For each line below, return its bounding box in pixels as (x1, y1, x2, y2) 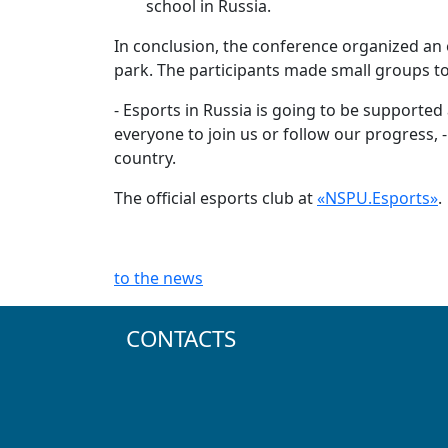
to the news (114, 267, 203, 290)
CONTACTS (126, 323, 236, 355)
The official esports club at (114, 187, 317, 210)
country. (114, 147, 176, 170)
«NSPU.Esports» (317, 187, 438, 210)
